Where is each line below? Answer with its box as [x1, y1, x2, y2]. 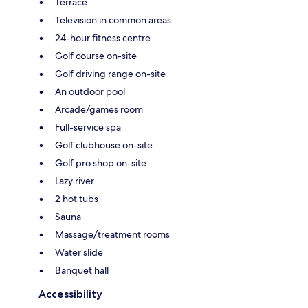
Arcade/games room [55, 102, 143, 115]
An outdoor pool [55, 85, 125, 98]
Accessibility [38, 287, 102, 300]
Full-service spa [55, 120, 121, 133]
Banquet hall [55, 263, 109, 276]
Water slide [55, 245, 103, 258]
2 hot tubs [55, 192, 98, 205]
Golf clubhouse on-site [55, 138, 153, 151]
